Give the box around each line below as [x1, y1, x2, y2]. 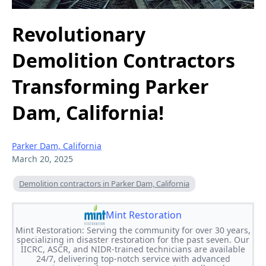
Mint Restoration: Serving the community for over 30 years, [15, 224, 251, 236]
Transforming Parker [12, 74, 209, 100]
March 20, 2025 [12, 153, 73, 164]
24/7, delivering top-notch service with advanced [36, 252, 230, 264]
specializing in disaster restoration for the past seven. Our [17, 233, 249, 245]
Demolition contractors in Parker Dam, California [19, 178, 189, 189]
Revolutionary [12, 21, 145, 47]
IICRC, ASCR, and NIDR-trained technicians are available [21, 243, 245, 255]
